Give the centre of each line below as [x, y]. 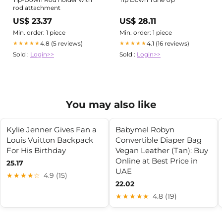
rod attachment [37, 7]
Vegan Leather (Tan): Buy [162, 150]
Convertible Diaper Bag [159, 140]
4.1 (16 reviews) [168, 43]
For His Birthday [36, 150]
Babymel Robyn [145, 129]
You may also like [111, 104]
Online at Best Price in [157, 161]
